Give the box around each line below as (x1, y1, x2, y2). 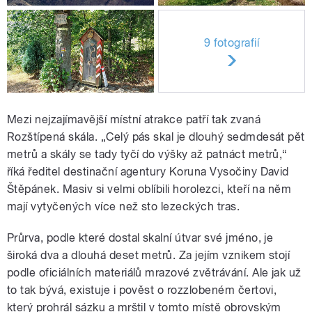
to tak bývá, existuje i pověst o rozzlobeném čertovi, (7, 283, 277, 297)
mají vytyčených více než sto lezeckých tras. (7, 200, 240, 214)
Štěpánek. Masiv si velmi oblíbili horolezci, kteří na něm (7, 182, 292, 196)
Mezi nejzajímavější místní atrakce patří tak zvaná (7, 113, 261, 127)
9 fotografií (203, 36, 260, 49)
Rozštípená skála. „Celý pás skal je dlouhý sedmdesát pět (7, 130, 305, 144)
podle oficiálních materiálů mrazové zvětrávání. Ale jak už (7, 266, 302, 280)
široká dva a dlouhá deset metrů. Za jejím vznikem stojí (7, 249, 290, 263)
